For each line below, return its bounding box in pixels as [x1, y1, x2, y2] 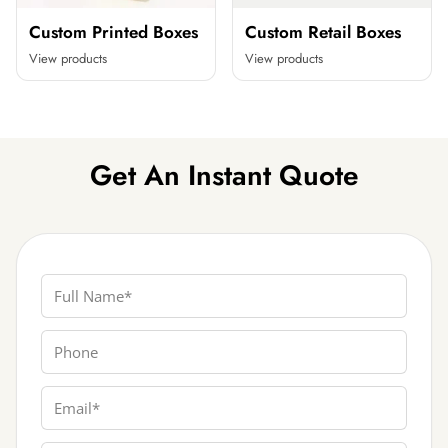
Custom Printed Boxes [29, 19, 198, 44]
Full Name [40, 273, 115, 296]
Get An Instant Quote [89, 154, 359, 196]
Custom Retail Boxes [245, 19, 401, 44]
